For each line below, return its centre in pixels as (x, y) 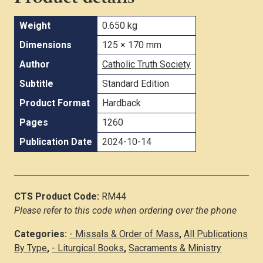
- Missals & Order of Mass (124, 234)
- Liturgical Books (88, 248)
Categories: (42, 234)
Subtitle (36, 83)
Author (35, 64)
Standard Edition (136, 83)
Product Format (55, 103)
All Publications (216, 234)
